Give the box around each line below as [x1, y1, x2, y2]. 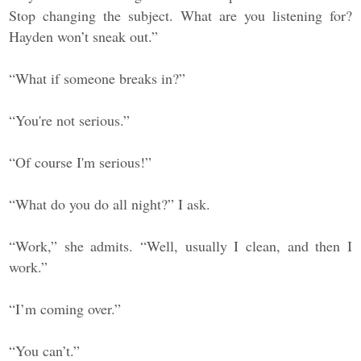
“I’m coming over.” [9, 299, 122, 319]
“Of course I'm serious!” [9, 152, 152, 172]
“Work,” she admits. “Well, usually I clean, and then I [9, 236, 352, 256]
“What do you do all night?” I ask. [9, 194, 211, 214]
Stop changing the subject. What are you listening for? [9, 6, 352, 26]
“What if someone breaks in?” [9, 68, 186, 89]
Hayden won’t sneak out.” [9, 27, 159, 47]
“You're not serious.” [9, 110, 131, 131]
